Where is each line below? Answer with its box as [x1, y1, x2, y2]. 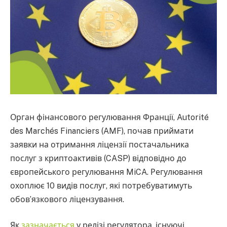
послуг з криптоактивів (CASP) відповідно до [10, 153, 186, 163]
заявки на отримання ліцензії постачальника [10, 139, 189, 149]
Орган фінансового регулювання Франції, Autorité [10, 112, 209, 122]
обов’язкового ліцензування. [10, 194, 124, 204]
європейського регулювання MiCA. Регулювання [10, 167, 203, 177]
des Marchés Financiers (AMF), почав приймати [10, 126, 194, 136]
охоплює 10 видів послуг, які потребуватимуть [10, 180, 192, 191]
